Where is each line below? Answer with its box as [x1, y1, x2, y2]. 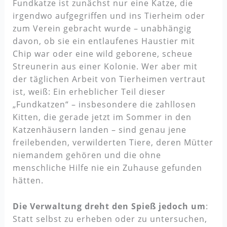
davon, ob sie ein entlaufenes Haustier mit [12, 35, 195, 47]
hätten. [12, 175, 44, 186]
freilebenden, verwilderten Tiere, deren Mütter [12, 137, 213, 148]
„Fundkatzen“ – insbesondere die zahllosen [12, 99, 196, 110]
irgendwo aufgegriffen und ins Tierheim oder [12, 10, 205, 22]
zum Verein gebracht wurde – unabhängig [12, 23, 192, 34]
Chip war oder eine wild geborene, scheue [12, 48, 193, 60]
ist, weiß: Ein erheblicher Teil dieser [12, 86, 166, 98]
